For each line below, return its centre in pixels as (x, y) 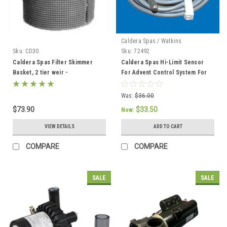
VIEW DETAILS (59, 126)
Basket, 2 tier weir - (41, 72)
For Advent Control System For (164, 72)
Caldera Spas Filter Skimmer (53, 62)
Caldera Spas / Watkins (152, 41)
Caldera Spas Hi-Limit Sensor (162, 62)
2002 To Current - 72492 (155, 82)
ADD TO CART (168, 126)
